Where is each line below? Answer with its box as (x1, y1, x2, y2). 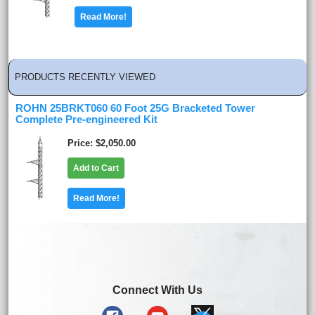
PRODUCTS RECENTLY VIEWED (15, 71, 155, 82)
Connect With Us (112, 283, 202, 296)
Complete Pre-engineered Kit (15, 113, 157, 125)
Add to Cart (73, 162, 119, 173)
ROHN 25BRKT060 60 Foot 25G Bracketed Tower (15, 102, 255, 114)
